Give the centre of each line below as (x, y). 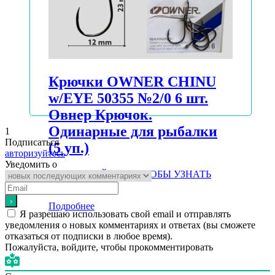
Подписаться (32, 142)
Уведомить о (31, 165)
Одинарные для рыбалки (133, 132)
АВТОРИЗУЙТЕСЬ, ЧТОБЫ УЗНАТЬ (130, 174)
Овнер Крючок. (100, 115)
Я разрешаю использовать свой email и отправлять (125, 214)
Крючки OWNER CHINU (132, 82)
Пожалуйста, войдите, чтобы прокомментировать (109, 247)
